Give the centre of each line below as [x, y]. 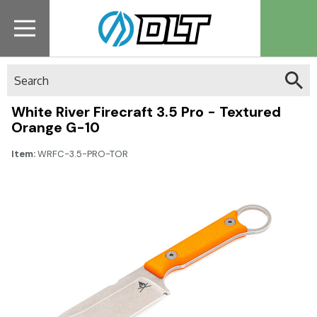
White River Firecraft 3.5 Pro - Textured [146, 112]
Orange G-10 [56, 127]
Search [24, 71]
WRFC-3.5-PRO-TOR [83, 154]
